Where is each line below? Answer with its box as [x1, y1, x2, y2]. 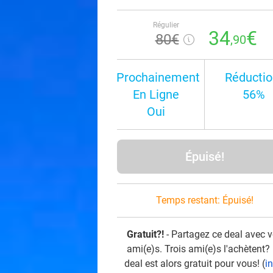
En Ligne [132, 87, 179, 102]
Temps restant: [156, 194, 222, 206]
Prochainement [116, 70, 200, 85]
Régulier [152, 21, 179, 29]
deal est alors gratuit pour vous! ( [124, 258, 265, 269]
